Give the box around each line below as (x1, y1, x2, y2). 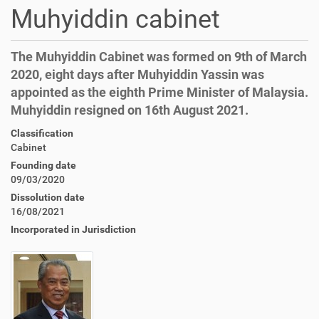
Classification (11, 127, 73, 139)
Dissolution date (11, 192, 85, 203)
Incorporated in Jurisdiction (11, 224, 136, 235)
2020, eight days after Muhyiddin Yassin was (11, 67, 264, 82)
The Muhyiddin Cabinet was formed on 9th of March (11, 49, 307, 64)
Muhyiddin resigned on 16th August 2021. (11, 103, 249, 117)
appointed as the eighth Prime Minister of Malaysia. (11, 85, 308, 100)
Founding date (11, 159, 76, 171)
